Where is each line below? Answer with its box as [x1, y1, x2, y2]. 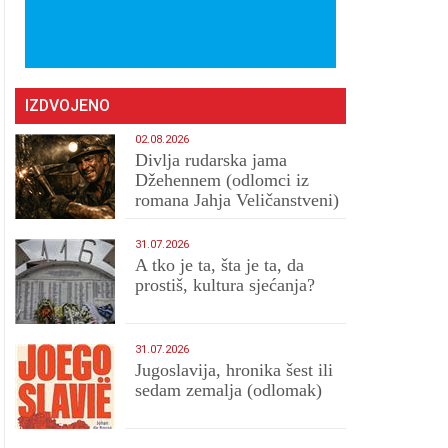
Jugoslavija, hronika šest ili [135, 360, 334, 380]
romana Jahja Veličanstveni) [135, 190, 340, 210]
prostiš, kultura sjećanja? [135, 275, 316, 295]
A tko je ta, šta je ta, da [135, 255, 305, 275]
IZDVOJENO [25, 96, 111, 115]
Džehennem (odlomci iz [135, 170, 310, 190]
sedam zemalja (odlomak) [135, 380, 323, 400]
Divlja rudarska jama [135, 150, 288, 170]
